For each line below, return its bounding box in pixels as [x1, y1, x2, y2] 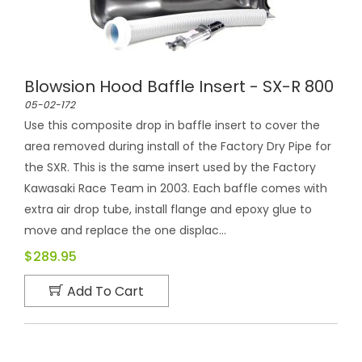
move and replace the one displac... [24, 222, 226, 238]
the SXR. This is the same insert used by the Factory [24, 159, 316, 175]
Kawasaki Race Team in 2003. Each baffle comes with [24, 180, 327, 196]
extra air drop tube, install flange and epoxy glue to [24, 201, 312, 217]
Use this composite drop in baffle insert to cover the [24, 117, 320, 133]
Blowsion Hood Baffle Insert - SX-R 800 [24, 75, 334, 98]
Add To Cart [67, 282, 144, 301]
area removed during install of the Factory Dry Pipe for [24, 138, 331, 154]
